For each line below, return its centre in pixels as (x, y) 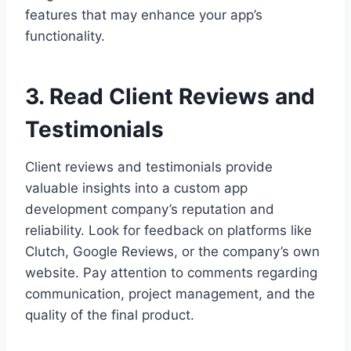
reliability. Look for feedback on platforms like (168, 230)
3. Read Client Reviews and (170, 96)
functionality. (65, 36)
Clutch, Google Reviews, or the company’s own (172, 251)
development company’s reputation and (150, 209)
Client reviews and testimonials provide (149, 166)
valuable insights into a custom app (136, 188)
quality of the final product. (110, 315)
